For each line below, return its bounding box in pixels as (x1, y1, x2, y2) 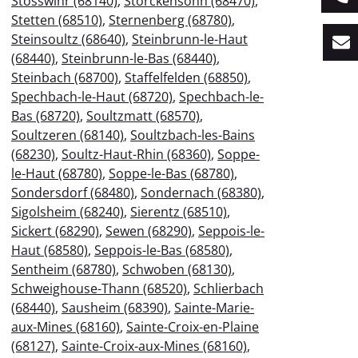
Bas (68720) (11, 106, 80, 125)
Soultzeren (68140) (11, 125, 124, 144)
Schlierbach (193, 279, 264, 297)
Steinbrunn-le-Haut (132, 30, 248, 48)
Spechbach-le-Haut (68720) (11, 87, 173, 105)
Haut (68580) (11, 241, 88, 259)
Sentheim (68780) (11, 260, 116, 278)
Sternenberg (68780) (109, 10, 232, 29)
